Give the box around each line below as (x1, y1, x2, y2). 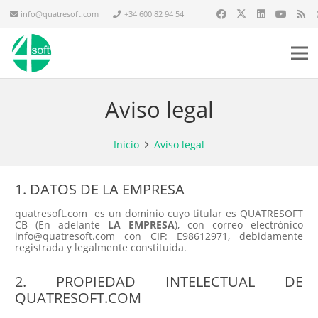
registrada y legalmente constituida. (15, 241, 187, 255)
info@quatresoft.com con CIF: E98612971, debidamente (15, 229, 303, 243)
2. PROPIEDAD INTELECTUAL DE (15, 272, 303, 292)
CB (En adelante (15, 218, 100, 232)
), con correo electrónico (175, 218, 303, 232)
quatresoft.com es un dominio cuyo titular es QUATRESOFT (15, 207, 303, 221)
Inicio (113, 137, 139, 151)
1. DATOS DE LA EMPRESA (15, 179, 185, 199)
